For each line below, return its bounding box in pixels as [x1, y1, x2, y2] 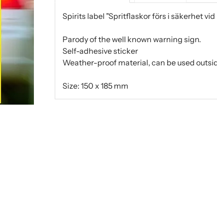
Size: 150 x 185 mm [62, 80, 128, 91]
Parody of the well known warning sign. [62, 34, 201, 44]
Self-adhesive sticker [62, 46, 138, 56]
